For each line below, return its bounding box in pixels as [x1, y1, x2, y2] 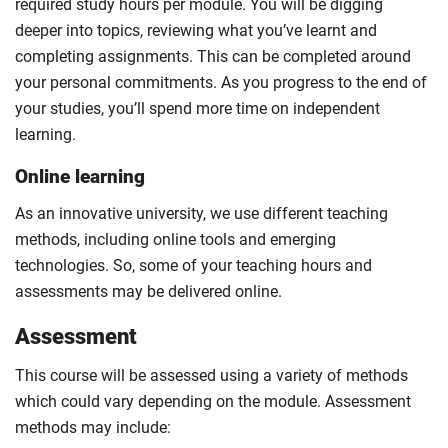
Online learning [15, 165, 145, 188]
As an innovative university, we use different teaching [15, 204, 388, 223]
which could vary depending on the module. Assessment [15, 392, 411, 411]
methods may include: [15, 418, 171, 437]
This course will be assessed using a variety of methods [15, 366, 408, 385]
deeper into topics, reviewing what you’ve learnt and [15, 21, 377, 40]
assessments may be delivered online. [15, 282, 282, 301]
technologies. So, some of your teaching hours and [15, 256, 372, 275]
